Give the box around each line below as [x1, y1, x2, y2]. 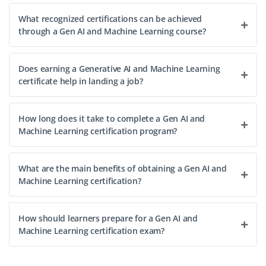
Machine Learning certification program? [18, 125, 178, 137]
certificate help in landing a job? [18, 75, 143, 87]
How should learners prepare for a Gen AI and [18, 212, 198, 224]
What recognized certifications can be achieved [18, 12, 202, 24]
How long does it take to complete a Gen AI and [18, 112, 205, 124]
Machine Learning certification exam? [18, 224, 164, 236]
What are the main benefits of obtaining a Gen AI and [18, 162, 227, 174]
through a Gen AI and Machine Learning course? [18, 25, 206, 37]
